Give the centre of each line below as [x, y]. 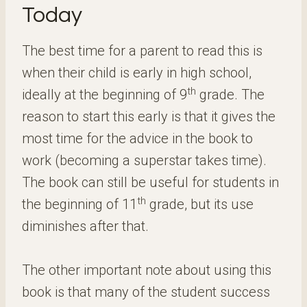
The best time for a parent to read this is [142, 51]
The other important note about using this [147, 270]
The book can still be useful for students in [150, 182]
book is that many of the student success [146, 292]
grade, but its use [200, 204]
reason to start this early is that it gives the [149, 116]
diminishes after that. [85, 226]
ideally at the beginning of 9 [105, 95]
